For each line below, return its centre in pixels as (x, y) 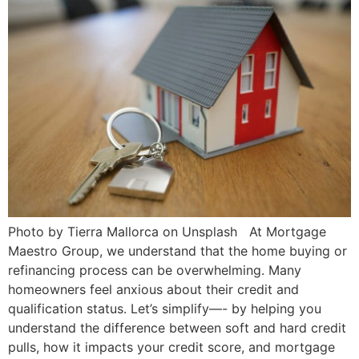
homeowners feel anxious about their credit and (153, 289)
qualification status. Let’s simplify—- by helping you (165, 309)
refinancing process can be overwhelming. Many (155, 270)
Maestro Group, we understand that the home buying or (177, 251)
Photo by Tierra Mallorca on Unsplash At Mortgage (167, 232)
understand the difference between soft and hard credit (177, 328)
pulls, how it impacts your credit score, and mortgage (171, 347)
